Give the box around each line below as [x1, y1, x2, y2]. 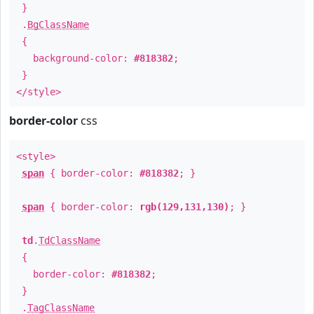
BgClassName [27, 19, 89, 30]
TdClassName [39, 235, 100, 246]
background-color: [16, 53, 134, 64]
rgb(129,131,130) [139, 201, 229, 212]
